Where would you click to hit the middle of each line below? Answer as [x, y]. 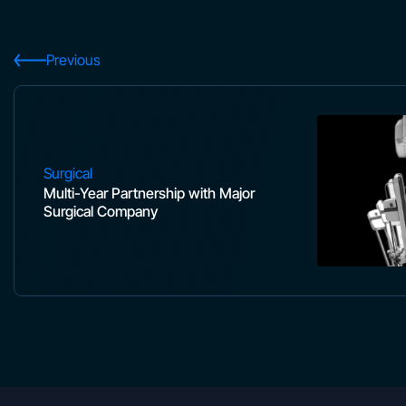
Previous [73, 60]
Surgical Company [101, 211]
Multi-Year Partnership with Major [149, 193]
